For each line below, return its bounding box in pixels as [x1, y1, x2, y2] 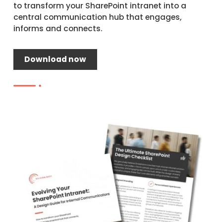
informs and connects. [13, 23, 103, 34]
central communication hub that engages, [13, 12, 182, 22]
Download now [24, 54, 86, 64]
